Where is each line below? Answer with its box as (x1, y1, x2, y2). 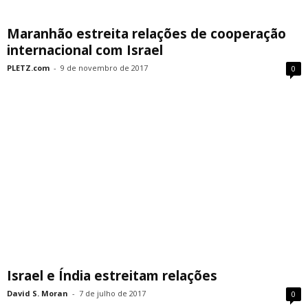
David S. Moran (7, 288, 68, 299)
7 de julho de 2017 (79, 288, 146, 299)
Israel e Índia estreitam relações (7, 267, 217, 285)
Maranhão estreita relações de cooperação (7, 25, 286, 43)
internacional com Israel (7, 41, 163, 60)
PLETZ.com (7, 63, 49, 74)
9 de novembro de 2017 (60, 63, 148, 74)
